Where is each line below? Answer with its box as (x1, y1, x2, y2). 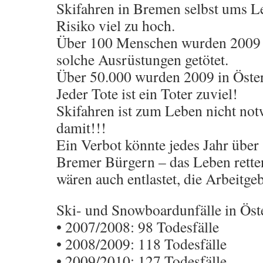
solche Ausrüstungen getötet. (56, 49, 228, 69)
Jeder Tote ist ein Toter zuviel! (56, 83, 238, 103)
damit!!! (56, 117, 106, 137)
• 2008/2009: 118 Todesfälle (56, 234, 227, 254)
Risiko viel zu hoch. (56, 15, 175, 35)
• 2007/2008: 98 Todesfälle (56, 217, 219, 237)
